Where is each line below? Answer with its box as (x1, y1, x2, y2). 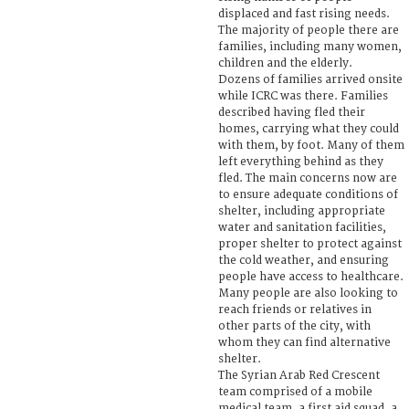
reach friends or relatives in (218, 302, 372, 317)
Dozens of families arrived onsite (218, 72, 403, 87)
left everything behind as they (218, 154, 383, 169)
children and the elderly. (218, 56, 352, 70)
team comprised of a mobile (218, 384, 372, 399)
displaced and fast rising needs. (218, 6, 390, 21)
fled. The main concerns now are (218, 171, 397, 185)
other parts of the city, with (218, 319, 371, 333)
